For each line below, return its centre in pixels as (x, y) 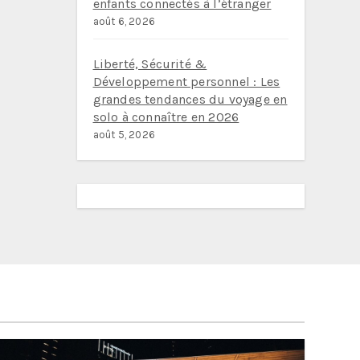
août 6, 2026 (124, 21)
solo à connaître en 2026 (166, 117)
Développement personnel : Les (186, 82)
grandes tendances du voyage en (190, 99)
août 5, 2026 (124, 135)
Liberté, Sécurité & (150, 64)
